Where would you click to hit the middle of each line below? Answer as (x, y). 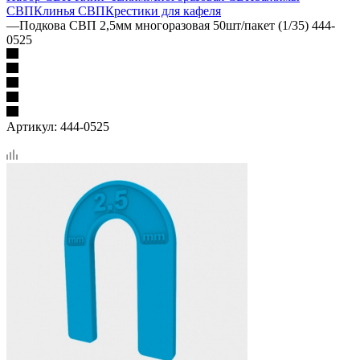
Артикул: (32, 126)
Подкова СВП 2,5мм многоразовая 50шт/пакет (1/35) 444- (177, 25)
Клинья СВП (70, 10)
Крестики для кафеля (163, 10)
